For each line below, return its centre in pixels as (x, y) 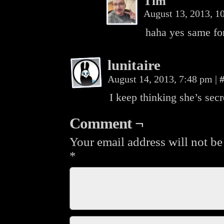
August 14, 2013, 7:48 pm (161, 79)
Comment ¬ (106, 123)
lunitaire (134, 65)
